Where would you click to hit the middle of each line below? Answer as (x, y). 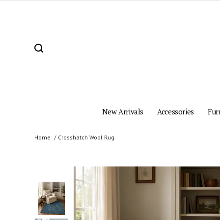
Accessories (176, 111)
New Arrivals (123, 111)
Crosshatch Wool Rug (86, 137)
